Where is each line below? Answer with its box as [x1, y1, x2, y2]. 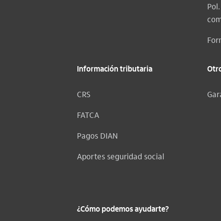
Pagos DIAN [77, 130, 118, 141]
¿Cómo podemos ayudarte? [77, 206, 169, 214]
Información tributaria [77, 66, 152, 74]
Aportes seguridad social [77, 151, 164, 161]
